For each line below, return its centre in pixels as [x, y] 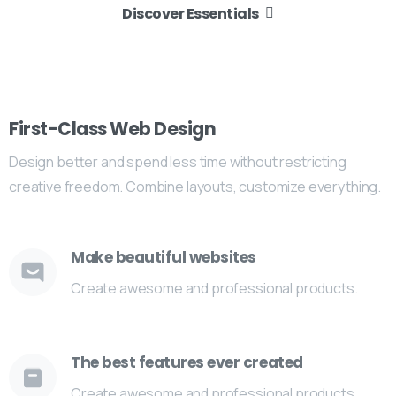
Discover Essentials [190, 13]
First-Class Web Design [113, 129]
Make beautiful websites [164, 258]
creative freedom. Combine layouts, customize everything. [195, 187]
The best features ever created [187, 363]
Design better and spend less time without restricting [178, 162]
